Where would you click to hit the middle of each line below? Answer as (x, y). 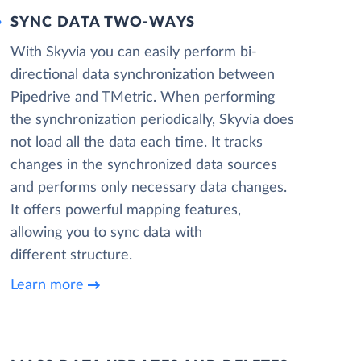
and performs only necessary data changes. (148, 188)
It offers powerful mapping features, (125, 210)
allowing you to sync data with (106, 233)
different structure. (71, 255)
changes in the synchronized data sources (143, 165)
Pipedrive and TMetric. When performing (142, 98)
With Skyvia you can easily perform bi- (133, 52)
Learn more (47, 285)
